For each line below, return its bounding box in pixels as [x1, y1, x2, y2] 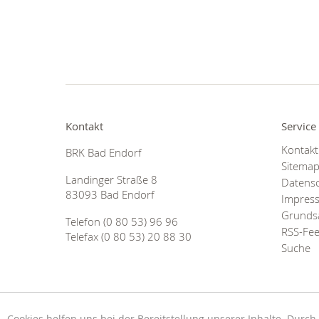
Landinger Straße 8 [66, 172, 157, 187]
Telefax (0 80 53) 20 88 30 [66, 229, 192, 244]
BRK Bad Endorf [66, 145, 142, 159]
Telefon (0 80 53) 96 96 [66, 214, 178, 229]
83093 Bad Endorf [66, 187, 155, 202]
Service [281, 119, 316, 133]
